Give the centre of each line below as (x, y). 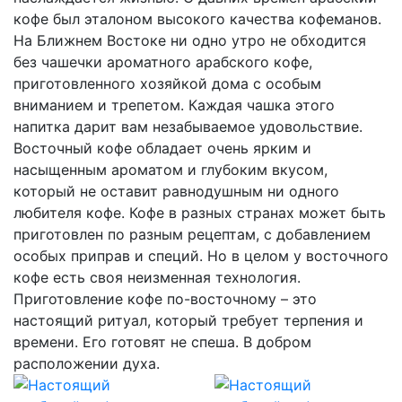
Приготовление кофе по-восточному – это (165, 299)
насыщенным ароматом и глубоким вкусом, (170, 170)
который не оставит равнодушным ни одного (176, 191)
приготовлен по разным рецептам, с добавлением (192, 234)
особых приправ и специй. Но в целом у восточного (201, 256)
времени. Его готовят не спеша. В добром (162, 342)
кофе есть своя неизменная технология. (157, 277)
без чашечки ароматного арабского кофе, (163, 62)
